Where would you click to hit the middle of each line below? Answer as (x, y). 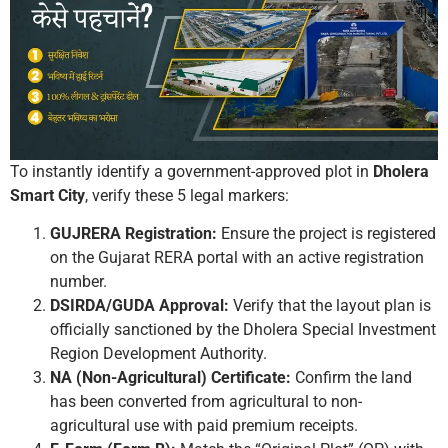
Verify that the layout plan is (330, 306)
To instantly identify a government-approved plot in (191, 171)
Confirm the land (351, 378)
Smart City (47, 195)
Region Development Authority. (158, 354)
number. (78, 282)
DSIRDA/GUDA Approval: (139, 306)
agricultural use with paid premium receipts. (204, 426)
